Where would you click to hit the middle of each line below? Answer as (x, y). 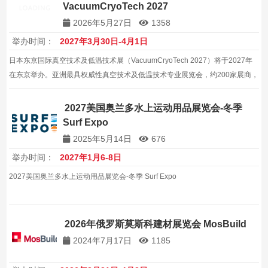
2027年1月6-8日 (91, 157)
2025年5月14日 (103, 138)
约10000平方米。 (38, 89)
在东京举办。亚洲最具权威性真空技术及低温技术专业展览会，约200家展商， (134, 74)
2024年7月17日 (103, 240)
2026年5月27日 (103, 23)
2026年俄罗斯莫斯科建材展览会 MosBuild (156, 224)
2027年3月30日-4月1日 (104, 41)
